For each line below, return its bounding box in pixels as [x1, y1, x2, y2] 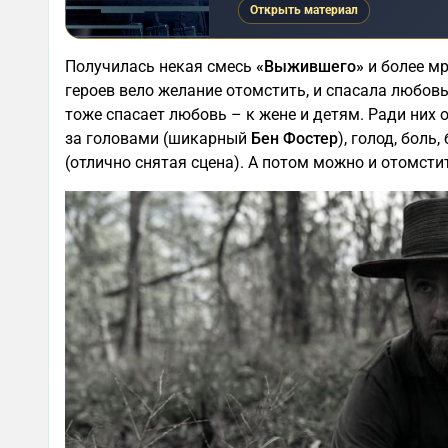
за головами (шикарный [65, 129, 247, 149]
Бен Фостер [247, 129, 338, 149]
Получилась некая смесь [65, 57, 256, 77]
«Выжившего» [256, 57, 364, 77]
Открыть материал [249, 2, 358, 17]
